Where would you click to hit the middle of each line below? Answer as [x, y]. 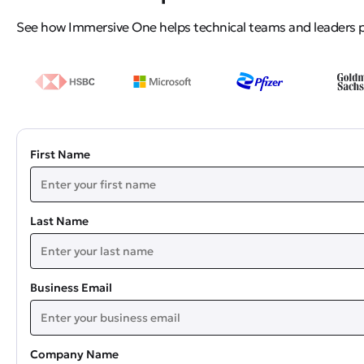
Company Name [74, 354]
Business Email [71, 287]
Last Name [59, 221]
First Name [60, 154]
